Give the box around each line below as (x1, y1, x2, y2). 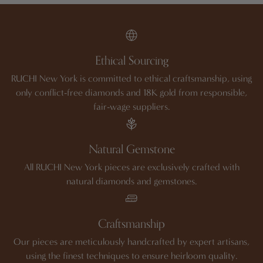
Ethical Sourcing (95, 51, 168, 71)
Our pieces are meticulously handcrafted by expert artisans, (14, 236, 249, 248)
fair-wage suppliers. (93, 101, 170, 113)
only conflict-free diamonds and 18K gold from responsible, (16, 87, 247, 99)
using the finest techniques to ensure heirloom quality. (25, 250, 238, 262)
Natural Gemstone (88, 140, 175, 160)
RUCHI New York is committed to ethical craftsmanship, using (11, 73, 252, 85)
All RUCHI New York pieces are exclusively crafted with (23, 161, 240, 173)
